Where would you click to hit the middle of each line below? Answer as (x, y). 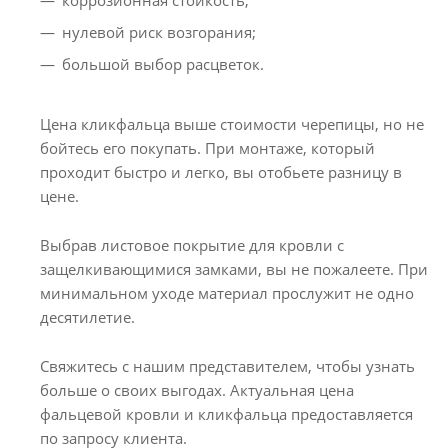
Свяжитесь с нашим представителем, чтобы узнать (227, 366)
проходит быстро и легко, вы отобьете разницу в (221, 172)
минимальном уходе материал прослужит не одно (227, 293)
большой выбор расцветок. (163, 64)
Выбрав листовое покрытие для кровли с (192, 245)
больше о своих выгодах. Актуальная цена (197, 390)
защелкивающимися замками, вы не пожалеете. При (234, 269)
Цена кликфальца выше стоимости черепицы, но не (232, 124)
